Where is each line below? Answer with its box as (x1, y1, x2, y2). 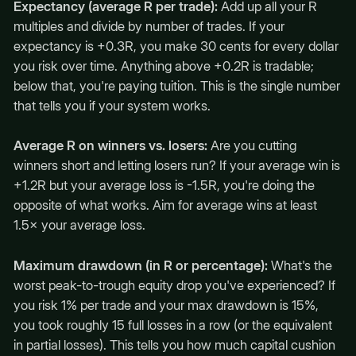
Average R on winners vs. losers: (13, 137, 207, 154)
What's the (267, 257, 332, 273)
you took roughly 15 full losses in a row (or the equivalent (13, 316, 332, 333)
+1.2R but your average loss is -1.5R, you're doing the (13, 177, 315, 194)
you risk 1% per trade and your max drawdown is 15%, (13, 296, 319, 313)
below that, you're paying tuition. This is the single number (13, 78, 340, 95)
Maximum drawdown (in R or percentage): (13, 257, 268, 273)
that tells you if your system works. (13, 98, 211, 114)
